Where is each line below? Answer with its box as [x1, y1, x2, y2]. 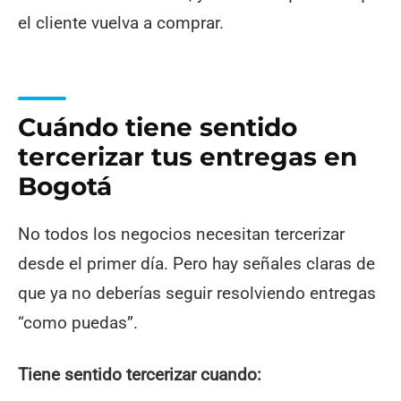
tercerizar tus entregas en [18, 141, 357, 173]
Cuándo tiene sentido [18, 112, 297, 143]
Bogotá [18, 171, 112, 202]
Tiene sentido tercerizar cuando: [18, 363, 261, 385]
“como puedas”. [18, 311, 138, 333]
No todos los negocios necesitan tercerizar [18, 223, 345, 244]
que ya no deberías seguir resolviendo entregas [18, 282, 376, 303]
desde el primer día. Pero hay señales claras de [18, 252, 375, 274]
